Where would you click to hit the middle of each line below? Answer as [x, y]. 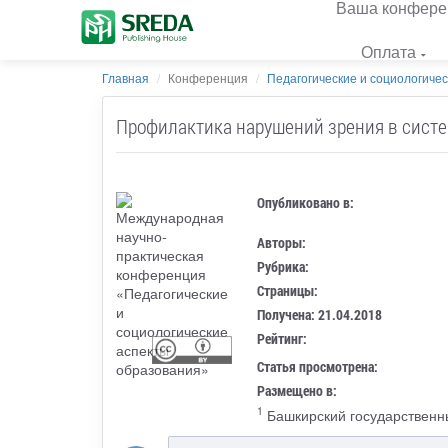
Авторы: [282, 242]
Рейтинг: [282, 338]
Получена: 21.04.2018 [320, 314]
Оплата [388, 51]
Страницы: [288, 290]
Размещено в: [297, 390]
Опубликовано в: [306, 202]
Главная [125, 77]
